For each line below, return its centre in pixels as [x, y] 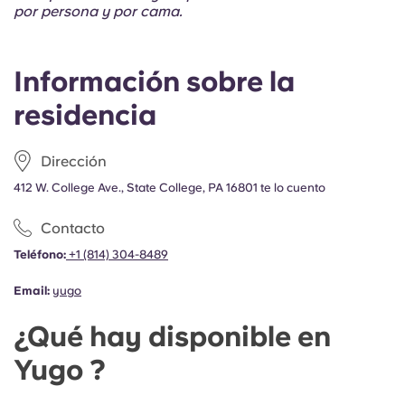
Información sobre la [154, 81]
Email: [32, 291]
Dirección [74, 161]
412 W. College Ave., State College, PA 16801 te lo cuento [170, 188]
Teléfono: [40, 254]
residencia [85, 115]
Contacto [73, 228]
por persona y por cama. [98, 11]
